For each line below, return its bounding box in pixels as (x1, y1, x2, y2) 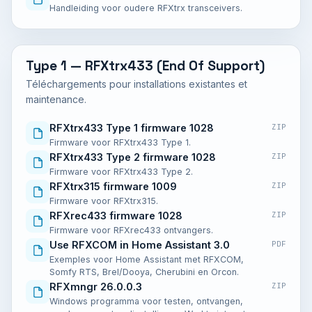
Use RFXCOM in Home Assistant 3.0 (49, 239, 230, 251)
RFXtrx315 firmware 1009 (49, 180, 177, 192)
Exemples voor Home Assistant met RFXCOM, (49, 254, 244, 265)
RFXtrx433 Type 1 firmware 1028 (49, 122, 214, 134)
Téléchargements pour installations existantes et (26, 78, 247, 90)
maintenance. (26, 93, 86, 105)
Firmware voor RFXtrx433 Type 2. (49, 166, 193, 177)
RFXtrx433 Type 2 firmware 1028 (49, 151, 216, 163)
